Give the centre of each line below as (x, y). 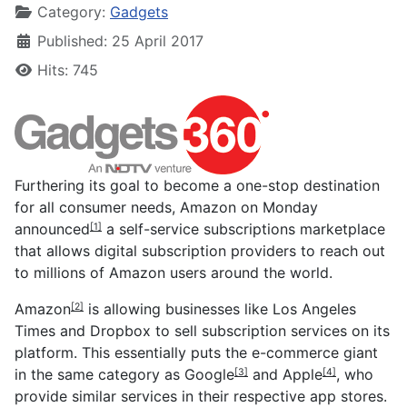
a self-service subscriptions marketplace (243, 228)
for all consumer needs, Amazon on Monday (166, 207)
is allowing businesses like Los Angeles (220, 308)
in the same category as (99, 374)
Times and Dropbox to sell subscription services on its (202, 330)
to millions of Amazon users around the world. (174, 272)
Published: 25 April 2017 (120, 40)
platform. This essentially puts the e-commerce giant (196, 352)
